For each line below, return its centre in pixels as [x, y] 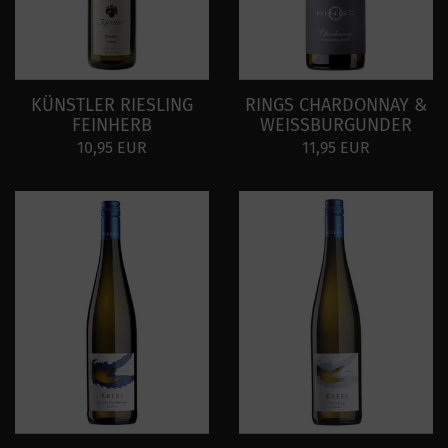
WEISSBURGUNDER [336, 124]
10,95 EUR [112, 147]
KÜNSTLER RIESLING [112, 104]
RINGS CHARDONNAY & [336, 104]
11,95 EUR [336, 147]
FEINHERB [112, 124]
